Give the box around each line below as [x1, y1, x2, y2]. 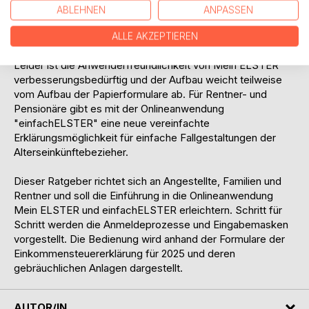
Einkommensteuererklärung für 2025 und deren [14, 246, 235, 260]
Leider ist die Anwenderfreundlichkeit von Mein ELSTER [14, 58, 279, 72]
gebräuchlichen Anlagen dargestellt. [14, 261, 183, 275]
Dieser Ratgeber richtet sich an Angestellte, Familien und [14, 174, 281, 188]
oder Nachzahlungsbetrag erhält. [14, 29, 168, 43]
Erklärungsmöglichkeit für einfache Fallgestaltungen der [14, 130, 276, 144]
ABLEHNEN [56, 4, 106, 15]
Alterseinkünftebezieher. [14, 145, 128, 159]
